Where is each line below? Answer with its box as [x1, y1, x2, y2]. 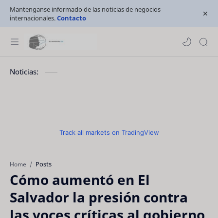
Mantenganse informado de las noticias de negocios [10, 5, 161, 14]
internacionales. [10, 14, 57, 22]
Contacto [57, 14, 86, 22]
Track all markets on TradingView [59, 128, 159, 136]
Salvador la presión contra [10, 188, 188, 206]
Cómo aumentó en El [10, 170, 150, 189]
